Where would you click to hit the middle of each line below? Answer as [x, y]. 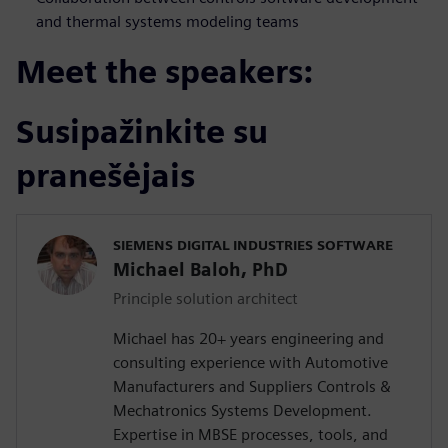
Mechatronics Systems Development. [242, 410]
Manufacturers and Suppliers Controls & [252, 386]
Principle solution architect [205, 298]
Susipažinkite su [142, 131]
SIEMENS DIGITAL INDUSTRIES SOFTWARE [253, 244]
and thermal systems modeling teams [167, 21]
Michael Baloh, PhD [200, 269]
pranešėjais [105, 175]
